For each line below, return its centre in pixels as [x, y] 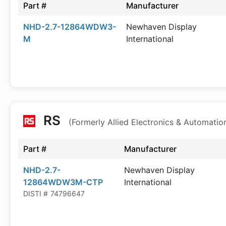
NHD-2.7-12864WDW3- [70, 27]
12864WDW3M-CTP [63, 182]
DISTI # [36, 193]
